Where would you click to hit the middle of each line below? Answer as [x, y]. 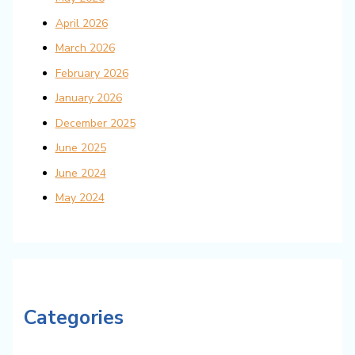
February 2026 [92, 73]
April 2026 [81, 23]
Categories [73, 317]
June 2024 [80, 173]
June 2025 [80, 148]
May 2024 [80, 198]
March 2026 [85, 48]
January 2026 [88, 98]
